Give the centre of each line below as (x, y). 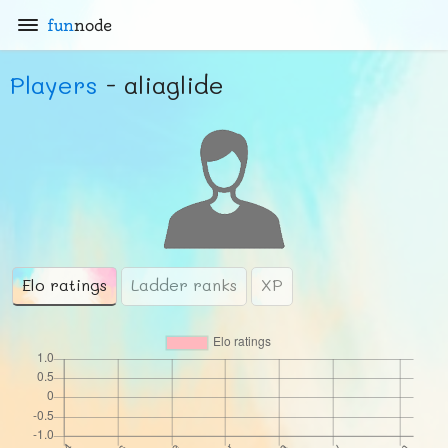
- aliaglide (161, 84)
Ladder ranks (184, 284)
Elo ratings (64, 284)
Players (54, 84)
